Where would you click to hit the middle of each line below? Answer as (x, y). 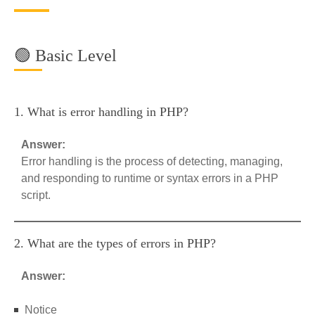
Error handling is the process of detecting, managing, (152, 161)
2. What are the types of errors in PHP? (115, 243)
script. (36, 195)
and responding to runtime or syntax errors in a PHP (150, 178)
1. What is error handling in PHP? (101, 112)
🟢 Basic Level (65, 56)
